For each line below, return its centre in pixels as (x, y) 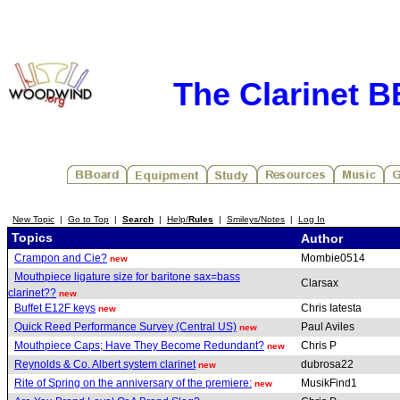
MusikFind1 (330, 383)
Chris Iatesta (333, 308)
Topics (30, 237)
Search (138, 219)
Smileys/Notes (256, 219)
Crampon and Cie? (61, 258)
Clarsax (321, 283)
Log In (312, 219)
